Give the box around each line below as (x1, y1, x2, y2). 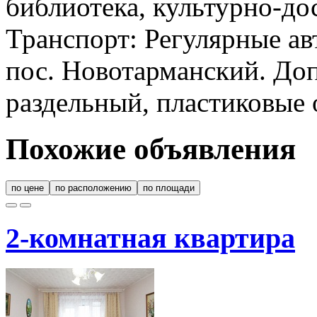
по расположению (55, 183, 132, 194)
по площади (143, 183, 195, 194)
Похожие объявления (6, 132, 296, 166)
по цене (11, 183, 44, 194)
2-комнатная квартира (6, 222, 295, 255)
